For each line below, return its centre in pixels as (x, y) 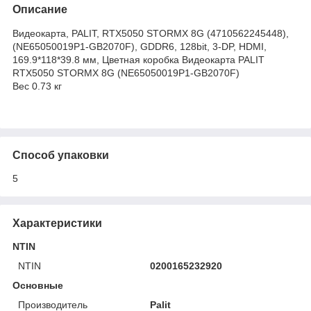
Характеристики (57, 223)
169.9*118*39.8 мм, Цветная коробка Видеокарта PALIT (138, 59)
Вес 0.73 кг (37, 86)
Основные (38, 285)
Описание (40, 9)
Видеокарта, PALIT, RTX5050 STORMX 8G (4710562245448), (151, 33)
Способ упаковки (61, 155)
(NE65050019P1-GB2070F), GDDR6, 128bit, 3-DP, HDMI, (140, 46)
